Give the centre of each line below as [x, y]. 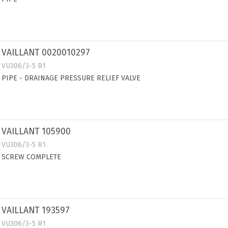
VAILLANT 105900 [36, 132]
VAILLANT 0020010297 [46, 53]
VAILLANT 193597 [36, 210]
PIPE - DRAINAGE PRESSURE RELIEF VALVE [71, 78]
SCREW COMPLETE [31, 157]
